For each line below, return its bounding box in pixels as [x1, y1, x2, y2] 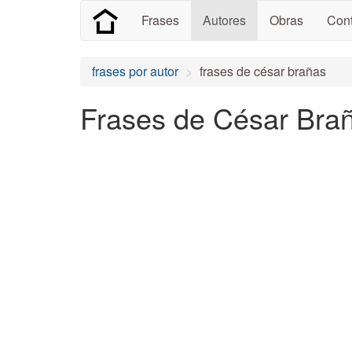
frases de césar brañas [200, 62, 326, 80]
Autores [203, 11, 246, 29]
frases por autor [92, 62, 178, 80]
